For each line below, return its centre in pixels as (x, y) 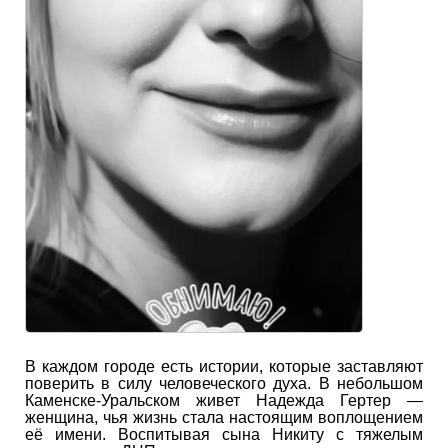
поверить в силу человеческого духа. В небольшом (224, 384)
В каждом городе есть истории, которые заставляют (224, 367)
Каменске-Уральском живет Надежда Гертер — (224, 401)
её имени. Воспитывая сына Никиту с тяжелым (224, 435)
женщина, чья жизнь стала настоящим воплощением (224, 418)
